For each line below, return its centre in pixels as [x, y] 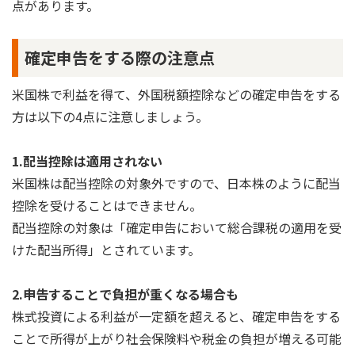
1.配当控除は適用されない [87, 160]
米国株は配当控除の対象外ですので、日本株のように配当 [176, 183]
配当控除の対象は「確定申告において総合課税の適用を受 [177, 227]
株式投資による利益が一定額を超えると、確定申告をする [176, 316]
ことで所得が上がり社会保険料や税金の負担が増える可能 [177, 338]
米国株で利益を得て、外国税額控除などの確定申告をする [176, 94]
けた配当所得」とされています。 [106, 249]
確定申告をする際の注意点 [120, 57]
